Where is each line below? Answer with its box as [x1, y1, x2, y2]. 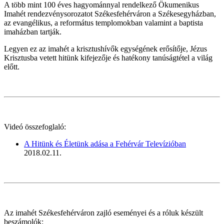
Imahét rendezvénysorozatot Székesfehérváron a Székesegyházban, [4, 9, 216, 18]
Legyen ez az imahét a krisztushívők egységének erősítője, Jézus [4, 44, 207, 53]
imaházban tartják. [4, 27, 61, 36]
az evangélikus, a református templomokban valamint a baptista [4, 18, 203, 27]
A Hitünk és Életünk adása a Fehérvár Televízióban [24, 139, 186, 148]
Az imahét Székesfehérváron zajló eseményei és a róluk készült [4, 208, 203, 217]
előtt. [4, 62, 19, 71]
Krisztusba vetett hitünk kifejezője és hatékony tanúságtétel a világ [4, 53, 212, 62]
